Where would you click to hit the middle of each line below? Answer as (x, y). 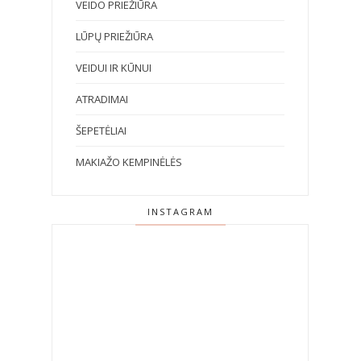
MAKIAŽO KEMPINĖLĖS (129, 162)
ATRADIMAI (102, 99)
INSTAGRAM (180, 211)
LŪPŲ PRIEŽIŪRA (114, 36)
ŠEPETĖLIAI (101, 130)
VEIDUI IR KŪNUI (114, 67)
